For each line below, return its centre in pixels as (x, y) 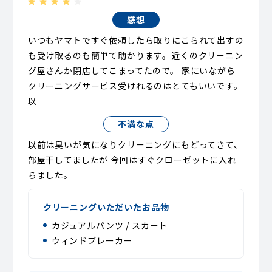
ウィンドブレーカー (92, 240)
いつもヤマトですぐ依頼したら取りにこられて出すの (136, 40)
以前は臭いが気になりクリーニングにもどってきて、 (135, 144)
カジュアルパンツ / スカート (110, 225)
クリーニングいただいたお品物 (106, 207)
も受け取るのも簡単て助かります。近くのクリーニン (135, 55)
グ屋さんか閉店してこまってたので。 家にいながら (131, 70)
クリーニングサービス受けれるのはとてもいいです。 (135, 85)
